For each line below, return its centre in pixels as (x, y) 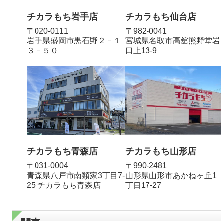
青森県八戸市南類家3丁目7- (76, 175)
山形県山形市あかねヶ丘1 (171, 175)
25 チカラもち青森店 (64, 185)
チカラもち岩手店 (62, 17)
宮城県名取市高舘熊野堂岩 (173, 40)
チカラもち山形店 (161, 151)
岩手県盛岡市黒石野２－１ (74, 40)
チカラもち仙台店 (161, 17)
